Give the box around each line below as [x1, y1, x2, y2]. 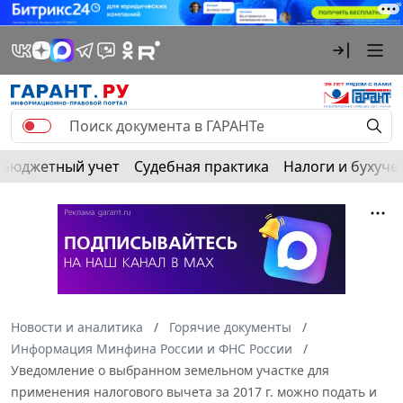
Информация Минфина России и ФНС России [11, 339, 292, 357]
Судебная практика [134, 156, 269, 176]
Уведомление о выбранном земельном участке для [11, 361, 329, 379]
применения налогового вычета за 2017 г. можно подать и [11, 382, 377, 400]
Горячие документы [169, 318, 291, 336]
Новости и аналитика [11, 318, 143, 336]
